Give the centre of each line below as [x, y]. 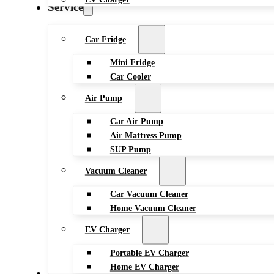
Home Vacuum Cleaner [153, 208]
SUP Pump [130, 150]
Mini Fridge [132, 63]
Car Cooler [130, 77]
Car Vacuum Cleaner [149, 194]
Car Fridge [105, 39]
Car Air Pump [136, 121]
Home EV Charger [144, 267]
